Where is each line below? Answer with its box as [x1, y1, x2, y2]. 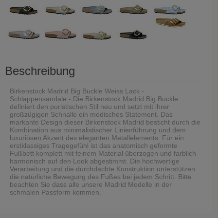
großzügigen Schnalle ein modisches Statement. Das [10, 110, 173, 118]
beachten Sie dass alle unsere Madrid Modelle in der [10, 180, 172, 188]
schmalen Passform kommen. [10, 188, 101, 196]
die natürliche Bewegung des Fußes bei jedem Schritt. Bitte [10, 172, 192, 181]
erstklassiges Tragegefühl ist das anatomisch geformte [10, 141, 178, 149]
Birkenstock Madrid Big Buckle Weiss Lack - [10, 87, 144, 95]
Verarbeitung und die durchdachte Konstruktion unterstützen [10, 164, 195, 173]
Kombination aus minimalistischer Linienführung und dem [10, 126, 186, 134]
